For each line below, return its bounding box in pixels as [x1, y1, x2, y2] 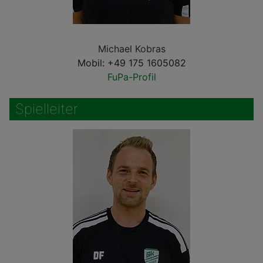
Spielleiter [15, 100, 78, 117]
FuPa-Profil [107, 71, 156, 83]
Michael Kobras [97, 43, 166, 55]
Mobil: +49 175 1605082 [77, 57, 186, 69]
